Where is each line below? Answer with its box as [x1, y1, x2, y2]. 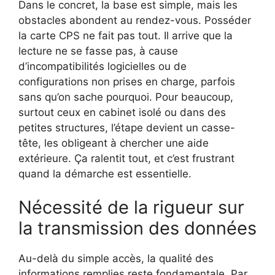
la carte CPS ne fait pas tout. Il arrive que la [18, 29, 233, 42]
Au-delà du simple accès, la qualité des [18, 252, 214, 265]
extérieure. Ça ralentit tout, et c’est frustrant [18, 152, 234, 165]
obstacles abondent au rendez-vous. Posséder [18, 14, 251, 26]
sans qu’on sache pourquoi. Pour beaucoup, [18, 90, 233, 103]
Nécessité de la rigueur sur [18, 196, 244, 219]
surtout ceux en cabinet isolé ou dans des [18, 106, 226, 118]
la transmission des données [18, 217, 257, 239]
